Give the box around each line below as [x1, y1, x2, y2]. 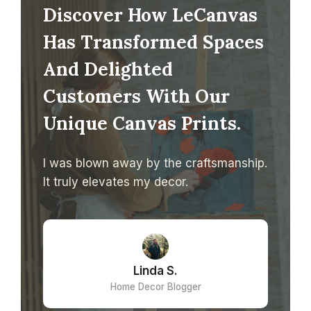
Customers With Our [43, 84, 230, 108]
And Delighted [43, 57, 173, 81]
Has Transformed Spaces [43, 30, 264, 53]
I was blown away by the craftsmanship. [43, 155, 267, 170]
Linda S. [133, 263, 178, 278]
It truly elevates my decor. [43, 174, 188, 189]
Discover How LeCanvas [43, 3, 258, 26]
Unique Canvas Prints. [43, 111, 241, 135]
